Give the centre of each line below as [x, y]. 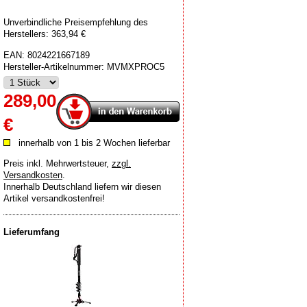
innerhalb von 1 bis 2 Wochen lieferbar [94, 143]
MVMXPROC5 [136, 67]
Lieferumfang [32, 232]
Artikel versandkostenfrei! [54, 198]
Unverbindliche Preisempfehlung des [76, 22]
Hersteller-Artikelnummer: [55, 67]
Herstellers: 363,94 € [45, 34]
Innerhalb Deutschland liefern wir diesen [82, 186]
